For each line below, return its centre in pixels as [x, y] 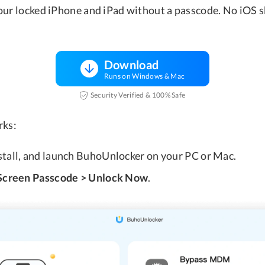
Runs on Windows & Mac [144, 76]
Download [131, 64]
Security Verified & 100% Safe [138, 95]
